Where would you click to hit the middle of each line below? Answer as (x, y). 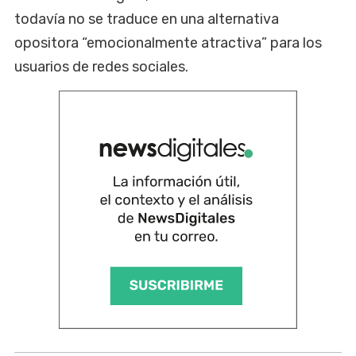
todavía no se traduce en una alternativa (147, 19)
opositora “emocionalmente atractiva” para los (168, 43)
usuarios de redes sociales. (101, 67)
